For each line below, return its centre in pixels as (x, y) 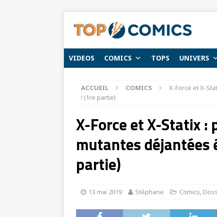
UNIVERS (194, 58)
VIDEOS (82, 58)
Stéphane (149, 192)
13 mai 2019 (105, 192)
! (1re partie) (98, 97)
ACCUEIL (95, 88)
